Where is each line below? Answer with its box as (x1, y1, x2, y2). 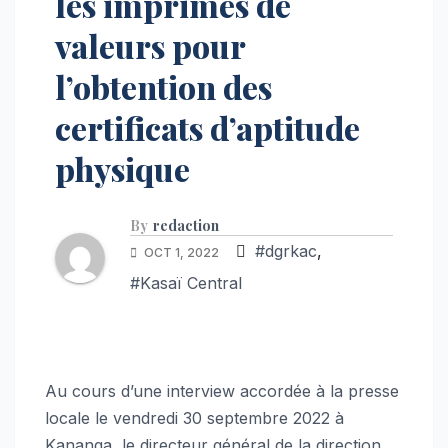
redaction (153, 216, 219, 236)
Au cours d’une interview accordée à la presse (45, 381, 399, 402)
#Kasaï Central (130, 273, 242, 294)
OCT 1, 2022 (141, 245, 222, 261)
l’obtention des (55, 65, 272, 109)
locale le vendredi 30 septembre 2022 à (45, 408, 344, 429)
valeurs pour (55, 24, 245, 68)
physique (55, 147, 190, 191)
